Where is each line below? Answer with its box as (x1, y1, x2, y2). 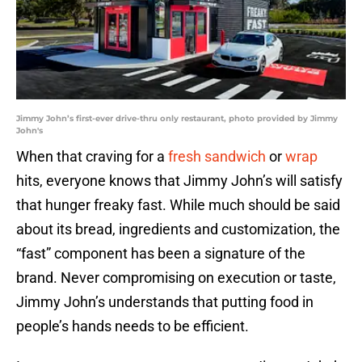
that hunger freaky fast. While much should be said (16, 196, 340, 214)
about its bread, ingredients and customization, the (16, 221, 340, 238)
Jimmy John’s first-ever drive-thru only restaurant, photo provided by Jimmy (16, 113, 338, 124)
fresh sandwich (168, 148, 266, 166)
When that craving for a (16, 148, 168, 166)
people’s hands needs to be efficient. (16, 318, 249, 335)
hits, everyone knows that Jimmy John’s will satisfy (16, 172, 343, 190)
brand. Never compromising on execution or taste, (16, 269, 336, 287)
